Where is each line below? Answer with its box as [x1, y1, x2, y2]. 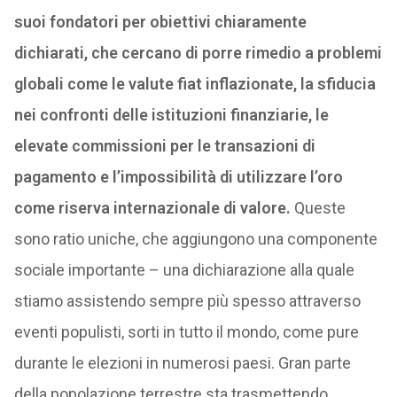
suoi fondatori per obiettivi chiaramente [13, 12, 307, 31]
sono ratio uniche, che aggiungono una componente [13, 230, 378, 248]
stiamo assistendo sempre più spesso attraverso [13, 292, 361, 310]
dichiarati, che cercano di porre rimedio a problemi [13, 43, 382, 62]
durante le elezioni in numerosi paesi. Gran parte [13, 354, 351, 372]
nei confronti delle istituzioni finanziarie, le [13, 105, 329, 124]
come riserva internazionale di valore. [13, 198, 291, 217]
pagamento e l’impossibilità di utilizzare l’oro [13, 167, 343, 186]
